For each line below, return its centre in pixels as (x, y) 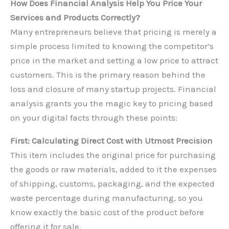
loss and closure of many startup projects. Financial (113, 89)
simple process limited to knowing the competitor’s (112, 46)
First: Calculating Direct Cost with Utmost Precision (111, 141)
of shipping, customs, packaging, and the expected (112, 184)
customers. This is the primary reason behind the (108, 75)
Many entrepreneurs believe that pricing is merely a (113, 32)
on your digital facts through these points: (94, 118)
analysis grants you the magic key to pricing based (112, 104)
